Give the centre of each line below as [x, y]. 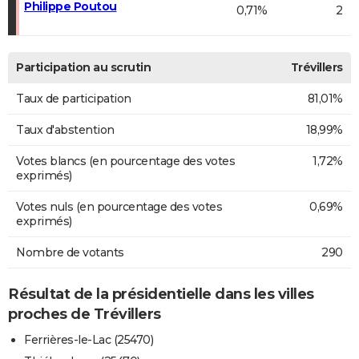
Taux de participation [74, 98]
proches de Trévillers [85, 314]
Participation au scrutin [83, 67]
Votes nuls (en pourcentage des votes [119, 206]
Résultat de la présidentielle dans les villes [161, 294]
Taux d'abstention [65, 129]
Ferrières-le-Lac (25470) [89, 340]
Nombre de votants [70, 252]
